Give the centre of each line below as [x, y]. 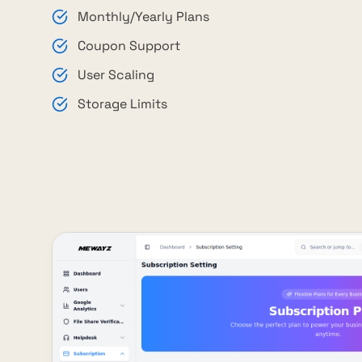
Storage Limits [122, 104]
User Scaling [116, 75]
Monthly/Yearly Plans [143, 17]
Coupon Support [129, 46]
